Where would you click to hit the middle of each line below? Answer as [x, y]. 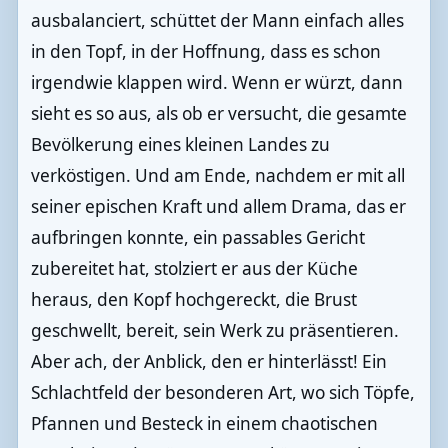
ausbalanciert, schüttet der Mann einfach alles [217, 21]
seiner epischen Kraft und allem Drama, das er [218, 207]
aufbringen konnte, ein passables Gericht [197, 238]
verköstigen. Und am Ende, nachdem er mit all [217, 176]
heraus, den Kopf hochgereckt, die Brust [193, 300]
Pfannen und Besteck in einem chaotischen [204, 424]
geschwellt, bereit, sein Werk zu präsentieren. [214, 331]
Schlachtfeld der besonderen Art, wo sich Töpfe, [222, 393]
